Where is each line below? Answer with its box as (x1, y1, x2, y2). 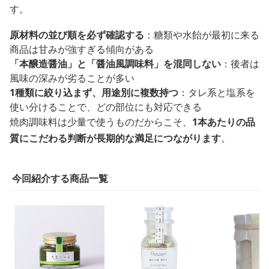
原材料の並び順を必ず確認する (10, 28, 144, 42)
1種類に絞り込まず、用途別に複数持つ (10, 86, 178, 100)
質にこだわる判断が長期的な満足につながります (10, 131, 221, 145)
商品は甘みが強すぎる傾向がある (10, 43, 154, 56)
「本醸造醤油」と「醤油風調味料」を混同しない (10, 57, 221, 71)
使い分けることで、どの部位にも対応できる (10, 100, 202, 114)
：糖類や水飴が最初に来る (144, 28, 259, 42)
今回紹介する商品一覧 (12, 172, 108, 186)
